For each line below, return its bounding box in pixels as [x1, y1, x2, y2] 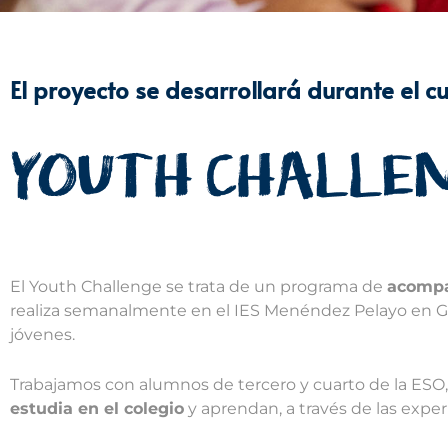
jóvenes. [10, 324, 75, 344]
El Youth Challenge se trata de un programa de [10, 276, 387, 296]
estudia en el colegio [10, 398, 184, 418]
